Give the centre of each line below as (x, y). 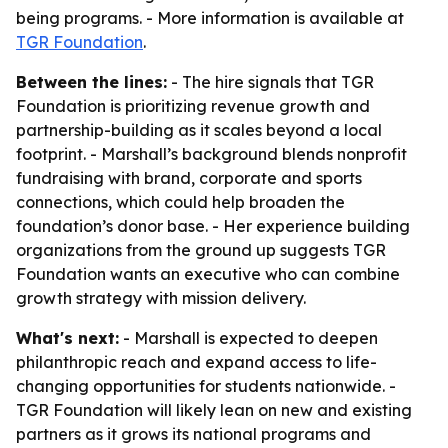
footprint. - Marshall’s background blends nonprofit (211, 154)
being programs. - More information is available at (210, 18)
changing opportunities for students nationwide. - (206, 386)
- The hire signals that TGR (270, 82)
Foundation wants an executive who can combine (208, 274)
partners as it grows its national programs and (193, 434)
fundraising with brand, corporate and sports (189, 178)
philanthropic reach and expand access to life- (196, 362)
